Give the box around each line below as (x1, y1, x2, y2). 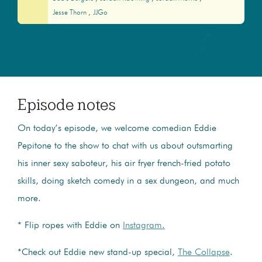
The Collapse (178, 247, 230, 257)
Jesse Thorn (52, 9, 88, 17)
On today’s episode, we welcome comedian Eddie (18, 123, 216, 133)
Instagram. (123, 220, 165, 230)
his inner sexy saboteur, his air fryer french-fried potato (18, 158, 230, 168)
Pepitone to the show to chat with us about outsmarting (18, 141, 233, 151)
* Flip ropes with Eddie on (18, 220, 123, 230)
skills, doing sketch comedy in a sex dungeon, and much (18, 176, 239, 186)
